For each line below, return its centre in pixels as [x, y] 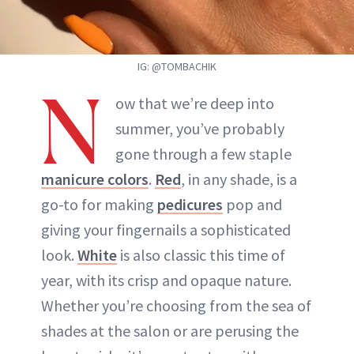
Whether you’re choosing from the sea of [176, 305]
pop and [252, 204]
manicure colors [95, 179]
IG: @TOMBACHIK [177, 66]
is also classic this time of [201, 255]
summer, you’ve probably [200, 128]
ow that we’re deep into [195, 103]
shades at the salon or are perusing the [170, 331]
